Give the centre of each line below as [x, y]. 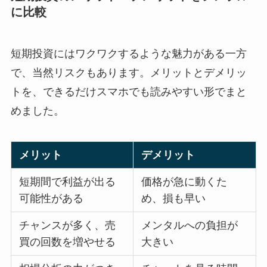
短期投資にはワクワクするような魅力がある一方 [128, 53]
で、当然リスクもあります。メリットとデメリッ [128, 72]
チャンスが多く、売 [68, 226]
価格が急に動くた [184, 182]
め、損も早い [174, 199]
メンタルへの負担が [190, 226]
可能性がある [52, 199]
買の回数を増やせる [68, 242]
